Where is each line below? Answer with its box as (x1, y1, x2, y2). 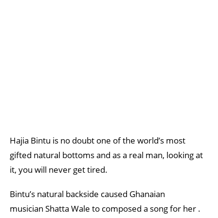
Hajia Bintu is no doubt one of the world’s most (10, 135, 185, 146)
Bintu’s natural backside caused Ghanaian (10, 188, 165, 200)
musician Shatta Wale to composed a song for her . (10, 203, 200, 214)
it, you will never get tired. (10, 164, 108, 175)
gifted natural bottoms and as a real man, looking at (10, 149, 203, 161)
